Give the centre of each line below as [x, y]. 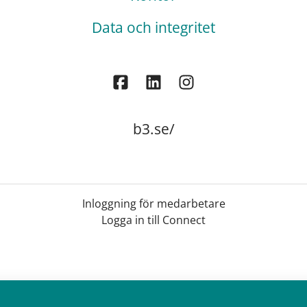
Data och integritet [153, 27]
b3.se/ [153, 129]
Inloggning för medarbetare [153, 204]
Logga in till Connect [153, 220]
